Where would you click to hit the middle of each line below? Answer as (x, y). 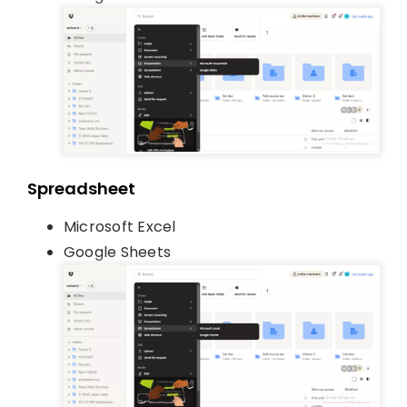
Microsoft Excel (119, 227)
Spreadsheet (81, 189)
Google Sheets (117, 253)
